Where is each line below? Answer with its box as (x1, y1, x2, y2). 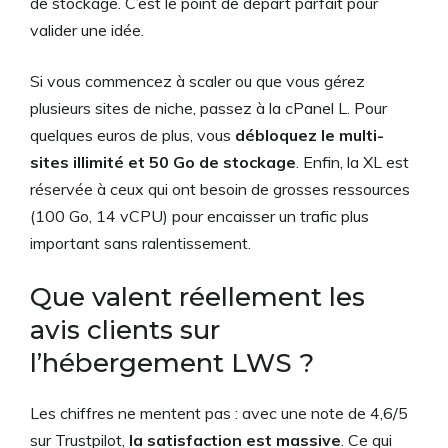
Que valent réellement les (30, 280, 365, 313)
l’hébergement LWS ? (30, 346, 314, 379)
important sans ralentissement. (30, 232, 251, 253)
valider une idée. (30, 19, 144, 40)
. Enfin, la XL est (296, 151, 409, 172)
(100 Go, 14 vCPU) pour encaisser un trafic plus (30, 205, 369, 226)
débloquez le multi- (235, 124, 384, 145)
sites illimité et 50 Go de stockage (30, 151, 296, 172)
